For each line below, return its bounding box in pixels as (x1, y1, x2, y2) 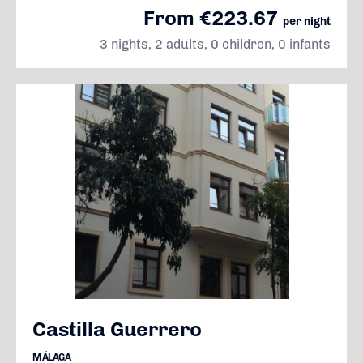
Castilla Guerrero (32, 317, 202, 341)
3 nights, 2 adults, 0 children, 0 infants (100, 36, 331, 52)
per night (283, 15, 331, 28)
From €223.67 (143, 6, 283, 30)
